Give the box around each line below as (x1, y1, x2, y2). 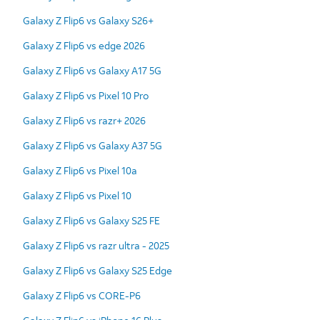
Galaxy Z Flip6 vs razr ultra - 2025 (23, 238, 169, 252)
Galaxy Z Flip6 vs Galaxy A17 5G (23, 63, 161, 77)
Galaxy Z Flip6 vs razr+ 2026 (23, 113, 146, 127)
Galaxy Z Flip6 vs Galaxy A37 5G (23, 138, 162, 152)
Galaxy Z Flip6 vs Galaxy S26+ (23, 13, 154, 27)
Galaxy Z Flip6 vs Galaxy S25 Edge (23, 263, 172, 277)
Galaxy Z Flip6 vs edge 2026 (23, 38, 145, 52)
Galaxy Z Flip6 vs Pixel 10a (23, 163, 137, 177)
